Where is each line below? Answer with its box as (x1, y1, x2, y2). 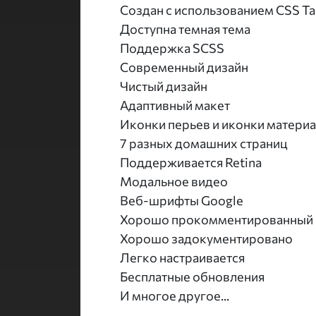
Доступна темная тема (120, 20, 250, 37)
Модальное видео (120, 173, 228, 189)
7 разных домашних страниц (120, 135, 287, 151)
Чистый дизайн (120, 78, 207, 94)
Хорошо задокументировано (120, 230, 293, 246)
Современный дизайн (120, 59, 248, 75)
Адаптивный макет (120, 97, 230, 113)
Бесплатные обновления (120, 268, 265, 284)
